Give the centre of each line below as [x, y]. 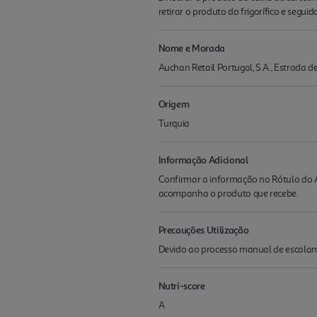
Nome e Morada [191, 48]
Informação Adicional [203, 160]
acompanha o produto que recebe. [228, 194]
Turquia [174, 123]
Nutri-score [181, 286]
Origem [174, 104]
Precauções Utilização [203, 230]
